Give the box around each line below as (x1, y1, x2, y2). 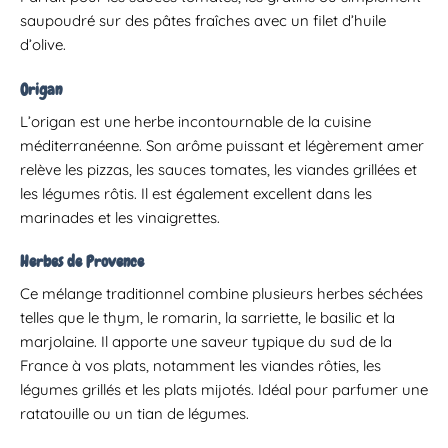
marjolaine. (20, 332, 97, 352)
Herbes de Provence (20, 251, 144, 273)
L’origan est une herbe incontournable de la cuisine (20, 111, 371, 131)
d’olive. (20, 35, 66, 55)
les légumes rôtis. (20, 183, 137, 203)
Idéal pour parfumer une (258, 380, 428, 400)
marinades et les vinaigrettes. (20, 207, 220, 227)
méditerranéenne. (20, 135, 142, 155)
